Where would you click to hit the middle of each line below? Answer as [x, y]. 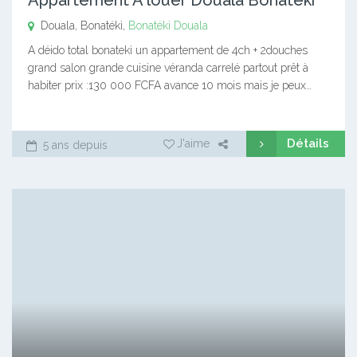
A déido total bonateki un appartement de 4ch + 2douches [168, 50]
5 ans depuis [74, 145]
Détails [308, 143]
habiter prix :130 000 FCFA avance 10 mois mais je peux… [170, 85]
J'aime [193, 143]
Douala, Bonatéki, [83, 25]
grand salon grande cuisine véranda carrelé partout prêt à [168, 67]
